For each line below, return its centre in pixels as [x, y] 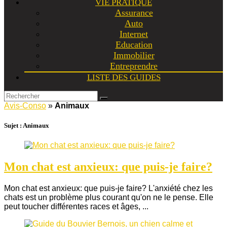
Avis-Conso [25, 106]
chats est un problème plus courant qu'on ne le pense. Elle [109, 198]
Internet [134, 34]
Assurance [134, 13]
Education [134, 45]
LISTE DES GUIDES [124, 77]
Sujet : [13, 126]
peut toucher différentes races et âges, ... [76, 207]
